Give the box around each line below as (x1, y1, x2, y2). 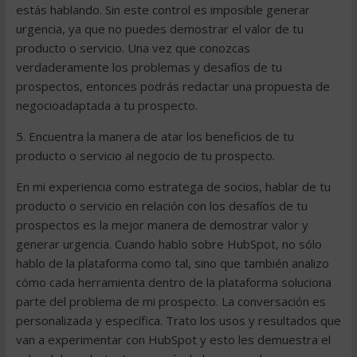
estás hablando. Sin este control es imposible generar (15, 2, 310, 18)
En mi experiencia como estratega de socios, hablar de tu (15, 178, 331, 194)
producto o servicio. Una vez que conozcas (15, 40, 250, 56)
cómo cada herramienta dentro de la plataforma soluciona (15, 274, 331, 290)
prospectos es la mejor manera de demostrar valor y (15, 217, 308, 233)
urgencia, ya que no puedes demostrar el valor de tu (15, 21, 304, 37)
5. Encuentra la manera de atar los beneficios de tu (15, 128, 294, 144)
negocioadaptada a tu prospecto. (15, 97, 198, 113)
